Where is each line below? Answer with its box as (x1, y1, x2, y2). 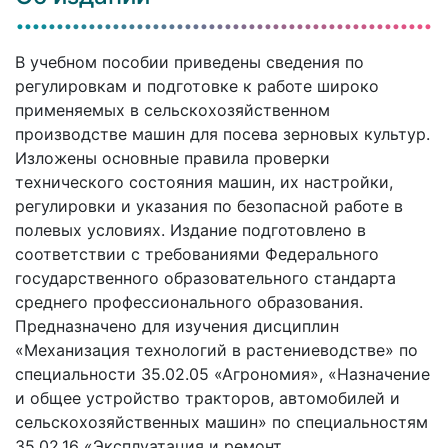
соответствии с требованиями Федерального (15, 243, 379, 264)
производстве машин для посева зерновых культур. (15, 123, 430, 144)
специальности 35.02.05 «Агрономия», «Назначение (15, 363, 430, 384)
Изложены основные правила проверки (15, 147, 330, 168)
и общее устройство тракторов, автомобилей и (15, 387, 400, 408)
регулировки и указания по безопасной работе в (15, 195, 403, 216)
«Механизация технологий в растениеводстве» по (15, 339, 418, 360)
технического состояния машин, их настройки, (15, 171, 393, 192)
